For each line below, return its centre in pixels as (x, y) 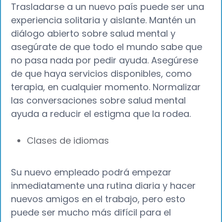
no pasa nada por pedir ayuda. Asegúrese (105, 60)
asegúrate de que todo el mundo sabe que (107, 47)
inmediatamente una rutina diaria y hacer (104, 185)
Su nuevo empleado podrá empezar (91, 172)
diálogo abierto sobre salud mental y (93, 34)
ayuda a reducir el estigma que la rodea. (101, 114)
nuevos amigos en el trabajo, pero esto (98, 199)
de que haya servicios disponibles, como (102, 74)
